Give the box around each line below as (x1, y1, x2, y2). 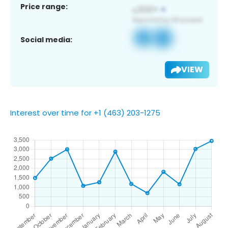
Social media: (20, 34, 72, 45)
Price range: (20, 1, 68, 12)
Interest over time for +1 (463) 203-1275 (10, 107, 160, 118)
